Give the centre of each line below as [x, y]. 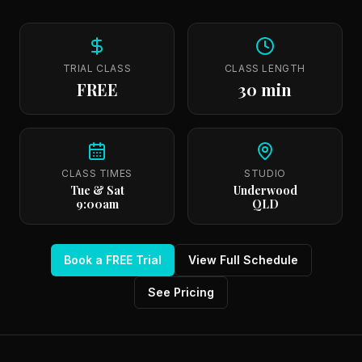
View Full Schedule [243, 260]
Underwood [265, 190]
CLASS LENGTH [265, 68]
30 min [265, 89]
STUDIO [265, 173]
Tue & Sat [97, 190]
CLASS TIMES [97, 173]
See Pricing [181, 292]
